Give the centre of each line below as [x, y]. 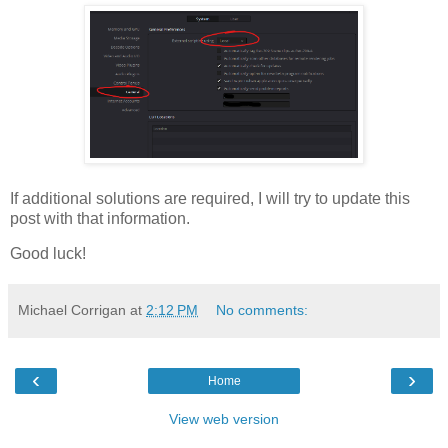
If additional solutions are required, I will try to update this [210, 198]
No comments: [262, 310]
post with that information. [102, 218]
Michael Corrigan [72, 310]
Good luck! [48, 254]
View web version [224, 419]
